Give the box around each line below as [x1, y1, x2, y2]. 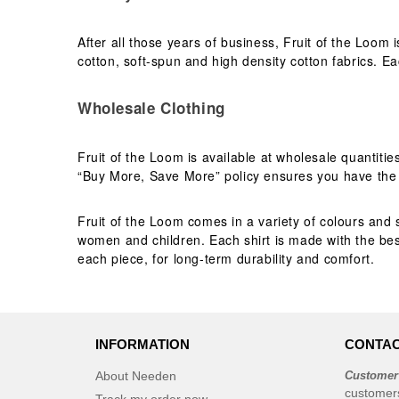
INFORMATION [95, 337, 190, 352]
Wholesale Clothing [77, 97, 225, 118]
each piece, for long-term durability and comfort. [77, 249, 375, 267]
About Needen [95, 369, 176, 383]
